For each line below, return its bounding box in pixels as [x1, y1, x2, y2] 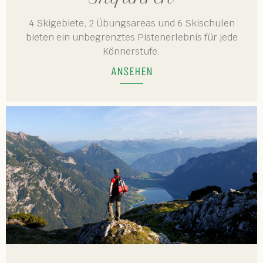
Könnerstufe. [103, 45, 160, 58]
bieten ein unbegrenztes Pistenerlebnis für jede [25, 31, 238, 43]
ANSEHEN [110, 65, 153, 78]
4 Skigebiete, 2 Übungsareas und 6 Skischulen [28, 17, 235, 29]
